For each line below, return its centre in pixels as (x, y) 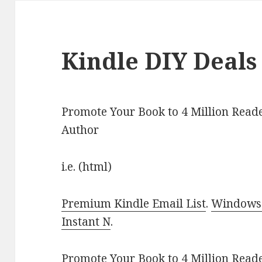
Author (80, 130)
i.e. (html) (87, 167)
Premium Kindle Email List (134, 204)
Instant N (86, 222)
